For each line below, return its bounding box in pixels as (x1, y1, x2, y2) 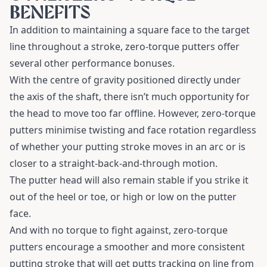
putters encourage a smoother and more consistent (10, 240, 245, 253)
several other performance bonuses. (10, 57, 175, 70)
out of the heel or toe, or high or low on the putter (10, 190, 237, 203)
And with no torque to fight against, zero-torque (10, 223, 228, 237)
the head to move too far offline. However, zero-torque (10, 107, 256, 120)
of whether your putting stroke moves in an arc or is (10, 140, 246, 153)
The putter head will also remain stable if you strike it (10, 173, 249, 187)
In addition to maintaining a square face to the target (10, 23, 250, 36)
